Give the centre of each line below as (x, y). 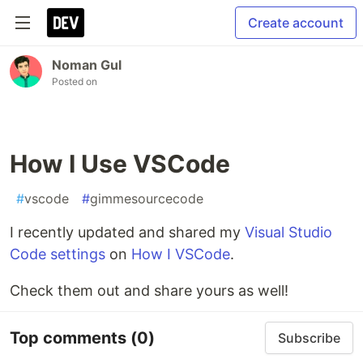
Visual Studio (288, 232)
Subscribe (309, 338)
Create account (296, 23)
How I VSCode (181, 254)
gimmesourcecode (147, 199)
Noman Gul (87, 65)
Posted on (75, 81)
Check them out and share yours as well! (149, 290)
